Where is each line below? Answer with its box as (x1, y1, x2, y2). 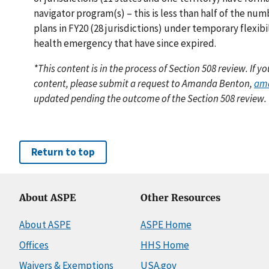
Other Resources (140, 192, 220, 204)
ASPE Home (140, 217, 192, 231)
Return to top (31, 145, 95, 159)
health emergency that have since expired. (34, 36, 216, 50)
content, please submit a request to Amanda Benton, (34, 76, 254, 90)
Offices (19, 238, 49, 252)
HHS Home (140, 238, 189, 252)
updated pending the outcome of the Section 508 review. (34, 91, 267, 105)
